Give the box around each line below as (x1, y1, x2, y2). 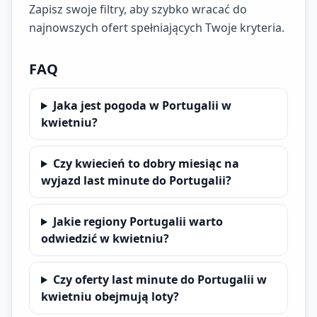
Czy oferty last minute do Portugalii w (52, 272, 267, 287)
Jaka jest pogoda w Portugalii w (52, 98, 231, 113)
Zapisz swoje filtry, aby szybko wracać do (29, 1, 247, 17)
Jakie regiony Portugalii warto (52, 214, 223, 229)
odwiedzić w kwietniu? (41, 231, 169, 246)
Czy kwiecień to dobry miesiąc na (52, 156, 239, 171)
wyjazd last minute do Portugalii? (41, 173, 231, 188)
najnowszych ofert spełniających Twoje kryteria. (29, 20, 284, 35)
